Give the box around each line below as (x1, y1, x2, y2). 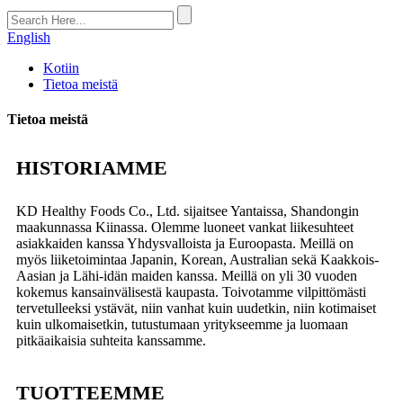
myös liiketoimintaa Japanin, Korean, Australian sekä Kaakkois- (16, 251, 379, 267)
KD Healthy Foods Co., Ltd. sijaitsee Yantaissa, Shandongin (16, 202, 359, 219)
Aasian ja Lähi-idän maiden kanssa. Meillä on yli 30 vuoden (16, 267, 357, 283)
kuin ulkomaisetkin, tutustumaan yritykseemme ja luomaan (16, 316, 348, 332)
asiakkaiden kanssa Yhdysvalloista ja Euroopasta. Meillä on (16, 235, 354, 251)
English (7, 30, 50, 45)
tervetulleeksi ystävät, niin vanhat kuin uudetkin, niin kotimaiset (16, 300, 376, 316)
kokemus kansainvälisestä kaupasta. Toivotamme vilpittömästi (16, 283, 366, 300)
